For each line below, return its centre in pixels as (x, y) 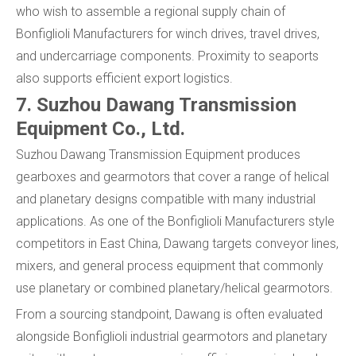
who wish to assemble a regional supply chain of (151, 12)
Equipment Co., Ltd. (101, 129)
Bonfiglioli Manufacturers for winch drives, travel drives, (168, 34)
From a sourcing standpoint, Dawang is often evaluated (169, 315)
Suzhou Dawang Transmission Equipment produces (158, 155)
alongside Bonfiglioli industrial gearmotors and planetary (172, 337)
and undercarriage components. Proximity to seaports (167, 56)
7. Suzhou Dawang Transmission (156, 105)
